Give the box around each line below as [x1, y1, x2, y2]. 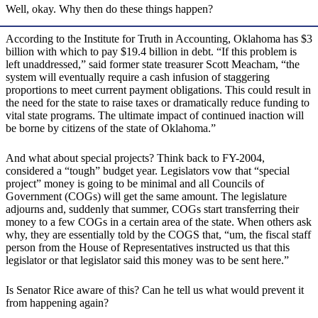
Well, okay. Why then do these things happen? [6, 3, 213, 16]
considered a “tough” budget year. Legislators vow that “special [6, 165, 290, 177]
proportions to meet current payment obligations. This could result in [6, 84, 311, 97]
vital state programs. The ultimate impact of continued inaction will [6, 109, 304, 122]
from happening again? [6, 297, 109, 309]
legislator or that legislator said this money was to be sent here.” [6, 254, 289, 267]
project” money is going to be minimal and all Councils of [6, 177, 264, 190]
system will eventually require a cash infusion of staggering [6, 71, 270, 84]
